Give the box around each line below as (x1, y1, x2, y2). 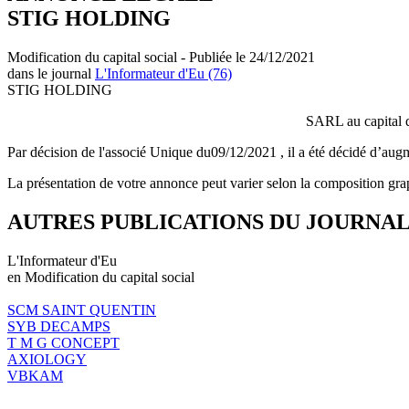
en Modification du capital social (7, 268, 194, 285)
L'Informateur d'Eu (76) (95, 65, 232, 81)
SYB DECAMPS (7, 318, 110, 334)
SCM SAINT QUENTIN (7, 301, 156, 318)
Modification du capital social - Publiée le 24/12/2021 (7, 48, 315, 65)
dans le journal (7, 65, 95, 81)
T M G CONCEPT (7, 334, 120, 351)
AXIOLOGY (7, 351, 87, 367)
